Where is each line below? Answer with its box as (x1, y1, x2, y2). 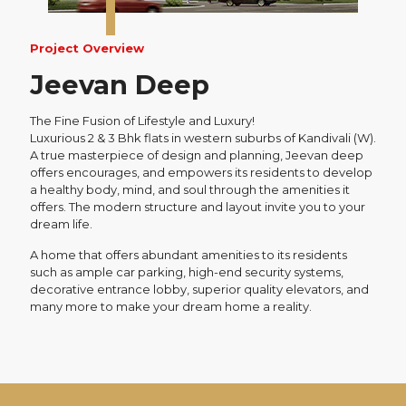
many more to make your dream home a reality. (30, 299, 312, 314)
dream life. (30, 217, 92, 231)
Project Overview (30, 41, 144, 55)
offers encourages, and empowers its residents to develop (30, 165, 372, 179)
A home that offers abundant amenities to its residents (30, 247, 347, 262)
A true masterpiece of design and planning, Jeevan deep (30, 148, 363, 162)
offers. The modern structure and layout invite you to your (30, 199, 365, 214)
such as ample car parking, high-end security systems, (30, 265, 343, 279)
